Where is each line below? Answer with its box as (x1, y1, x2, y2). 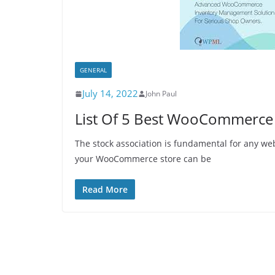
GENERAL (80, 66, 107, 74)
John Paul (145, 88, 177, 99)
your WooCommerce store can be (75, 153, 211, 165)
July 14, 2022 (82, 87, 138, 99)
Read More (82, 184, 128, 195)
